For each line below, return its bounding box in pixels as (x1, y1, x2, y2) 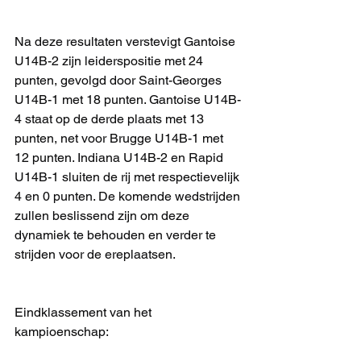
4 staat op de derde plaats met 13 (15, 111, 207, 127)
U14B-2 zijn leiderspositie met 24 (15, 53, 206, 68)
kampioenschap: (15, 324, 109, 339)
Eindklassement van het (15, 305, 155, 320)
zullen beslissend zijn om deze (15, 208, 193, 223)
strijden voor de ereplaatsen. (15, 247, 176, 262)
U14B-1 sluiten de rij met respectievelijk (15, 169, 243, 185)
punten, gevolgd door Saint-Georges (15, 73, 225, 88)
